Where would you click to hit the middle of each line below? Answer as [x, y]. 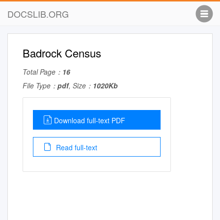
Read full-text [76, 147]
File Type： [40, 85]
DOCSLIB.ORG [38, 14]
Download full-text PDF [90, 120]
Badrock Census [62, 53]
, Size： [81, 85]
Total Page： [42, 72]
